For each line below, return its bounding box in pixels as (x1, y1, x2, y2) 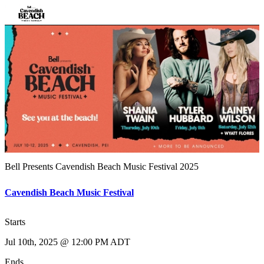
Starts (5, 217, 25, 227)
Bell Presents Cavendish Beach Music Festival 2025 (5, 161, 199, 171)
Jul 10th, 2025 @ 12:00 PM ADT (5, 237, 130, 247)
